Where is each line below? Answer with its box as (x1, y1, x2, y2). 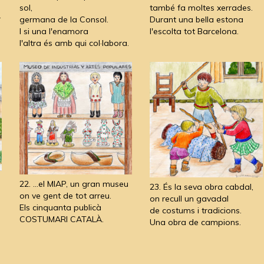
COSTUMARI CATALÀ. (19, 213, 104, 225)
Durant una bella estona (150, 14, 243, 25)
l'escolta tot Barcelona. (150, 26, 239, 37)
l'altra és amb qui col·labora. (19, 37, 129, 48)
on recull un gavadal (150, 193, 229, 204)
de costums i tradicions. (150, 205, 242, 216)
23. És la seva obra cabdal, (150, 181, 253, 193)
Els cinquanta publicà (19, 202, 101, 213)
